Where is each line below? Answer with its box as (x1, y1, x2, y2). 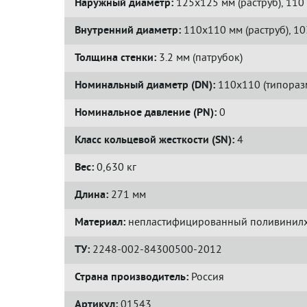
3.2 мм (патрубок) (156, 51, 243, 65)
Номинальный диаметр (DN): (75, 79, 215, 93)
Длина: (75, 188, 108, 202)
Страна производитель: (75, 271, 188, 284)
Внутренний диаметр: (75, 24, 181, 38)
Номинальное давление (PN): (75, 106, 217, 120)
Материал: (75, 216, 125, 230)
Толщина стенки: (75, 51, 156, 65)
